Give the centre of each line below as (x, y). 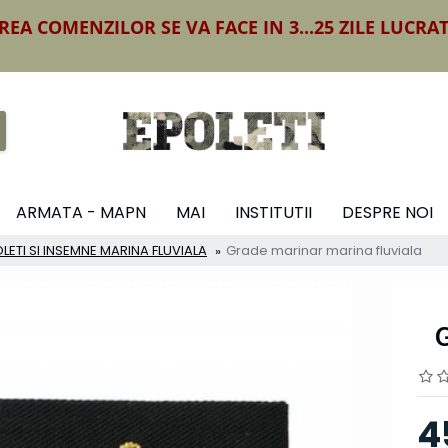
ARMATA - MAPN (80, 212)
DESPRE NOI (387, 212)
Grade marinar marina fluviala (324, 251)
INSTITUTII (273, 212)
